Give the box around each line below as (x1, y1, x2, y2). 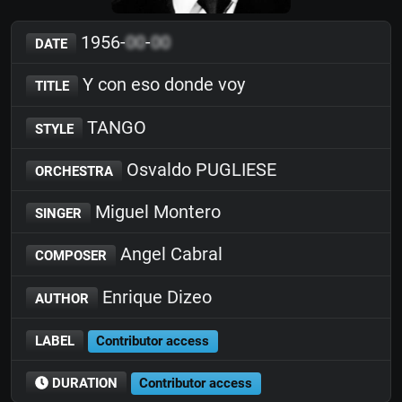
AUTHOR (34, 290, 89, 307)
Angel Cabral (115, 243, 223, 266)
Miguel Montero (90, 201, 221, 223)
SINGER (34, 205, 82, 222)
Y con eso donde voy (77, 74, 245, 96)
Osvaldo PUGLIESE (121, 158, 276, 180)
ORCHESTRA (34, 162, 113, 179)
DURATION (48, 375, 118, 391)
